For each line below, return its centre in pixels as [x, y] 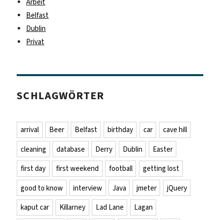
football [121, 169]
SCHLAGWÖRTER [60, 96]
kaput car [35, 207]
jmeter [146, 188]
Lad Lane [110, 207]
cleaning [34, 149]
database [70, 149]
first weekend [77, 169]
